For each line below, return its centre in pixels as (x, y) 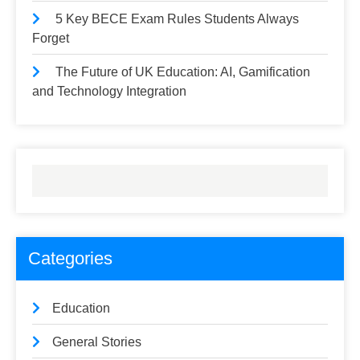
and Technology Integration (109, 91)
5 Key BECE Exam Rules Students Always (177, 19)
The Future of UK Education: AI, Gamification (183, 72)
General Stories (97, 342)
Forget (51, 38)
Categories (70, 258)
